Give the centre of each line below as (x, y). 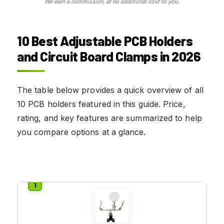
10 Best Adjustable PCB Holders (105, 40)
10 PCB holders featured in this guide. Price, (101, 104)
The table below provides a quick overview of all (110, 90)
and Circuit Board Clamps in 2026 (109, 56)
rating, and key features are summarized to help (109, 118)
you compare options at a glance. (81, 132)
